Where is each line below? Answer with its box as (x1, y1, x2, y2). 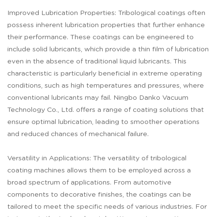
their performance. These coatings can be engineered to (7, 34, 194, 41)
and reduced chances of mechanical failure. (7, 131, 149, 138)
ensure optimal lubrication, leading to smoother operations (7, 119, 200, 126)
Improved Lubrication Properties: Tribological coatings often (7, 10, 205, 17)
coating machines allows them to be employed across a (7, 167, 191, 174)
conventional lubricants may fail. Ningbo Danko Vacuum (7, 94, 188, 102)
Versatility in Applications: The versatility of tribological (7, 155, 186, 162)
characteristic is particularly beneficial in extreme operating (7, 70, 202, 77)
